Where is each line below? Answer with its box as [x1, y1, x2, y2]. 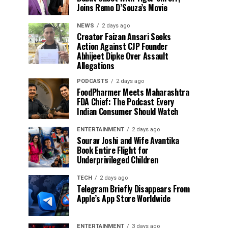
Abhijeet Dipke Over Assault [77, 50, 168, 62]
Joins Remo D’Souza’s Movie [77, 2, 167, 14]
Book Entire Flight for [77, 144, 149, 156]
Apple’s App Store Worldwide [77, 192, 170, 205]
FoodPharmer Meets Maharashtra [77, 86, 189, 98]
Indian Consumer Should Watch [77, 105, 179, 118]
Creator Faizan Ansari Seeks [77, 31, 171, 43]
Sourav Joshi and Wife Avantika [77, 134, 179, 147]
